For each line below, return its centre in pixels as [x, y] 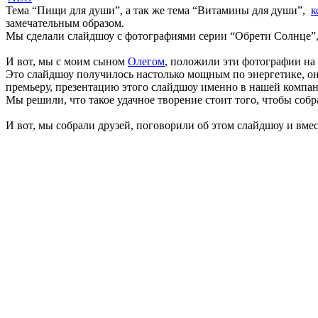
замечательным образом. [65, 23]
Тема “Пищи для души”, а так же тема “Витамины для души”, [158, 10]
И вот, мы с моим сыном [67, 61]
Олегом [146, 61]
